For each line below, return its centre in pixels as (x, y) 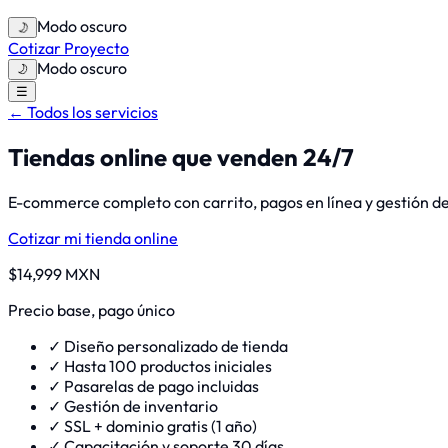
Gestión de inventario (141, 405)
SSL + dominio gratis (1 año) (160, 425)
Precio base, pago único (91, 309)
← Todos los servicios (83, 112)
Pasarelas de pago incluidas (161, 385)
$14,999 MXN (54, 273)
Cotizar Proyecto (68, 48)
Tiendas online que (110, 156)
